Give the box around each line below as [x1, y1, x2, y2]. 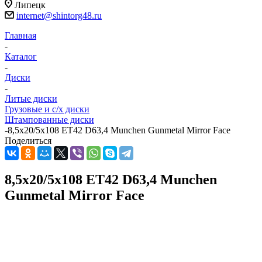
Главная [5, 30, 36, 41]
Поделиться [5, 136, 51, 146]
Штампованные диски [5, 115, 94, 125]
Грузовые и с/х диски [5, 104, 89, 115]
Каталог [5, 51, 37, 62]
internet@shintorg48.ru [16, 11, 102, 21]
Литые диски [5, 94, 57, 104]
